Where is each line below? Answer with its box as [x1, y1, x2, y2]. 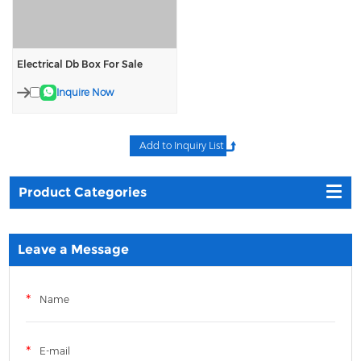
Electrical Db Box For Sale [17, 57, 143, 70]
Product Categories [19, 184, 147, 200]
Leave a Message [18, 241, 130, 257]
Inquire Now [56, 85, 114, 98]
